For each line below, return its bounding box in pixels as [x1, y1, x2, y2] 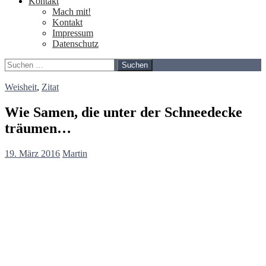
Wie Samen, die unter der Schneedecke [5, 104, 242, 120]
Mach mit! [52, 6, 91, 17]
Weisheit [5, 81, 37, 92]
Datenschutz [52, 38, 99, 49]
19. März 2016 [5, 148, 60, 159]
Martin [62, 148, 87, 159]
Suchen [4, 58, 32, 68]
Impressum [52, 27, 93, 38]
